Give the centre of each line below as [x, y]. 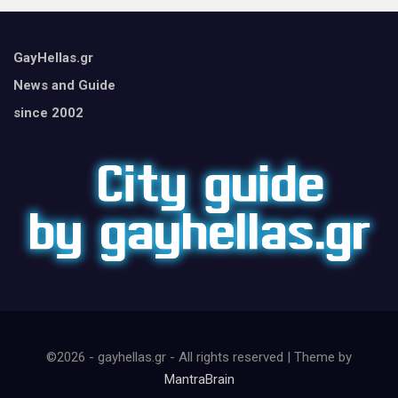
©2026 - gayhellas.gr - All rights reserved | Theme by [199, 357]
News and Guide [64, 86]
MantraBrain [199, 379]
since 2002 [48, 113]
